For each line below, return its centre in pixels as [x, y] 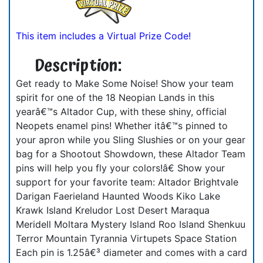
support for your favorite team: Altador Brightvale [127, 182]
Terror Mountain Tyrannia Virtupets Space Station [126, 238]
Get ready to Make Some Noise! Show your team [125, 83]
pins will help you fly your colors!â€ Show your [120, 168]
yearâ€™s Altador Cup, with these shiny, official [121, 111]
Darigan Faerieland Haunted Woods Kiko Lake [118, 196]
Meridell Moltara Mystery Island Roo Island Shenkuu [131, 224]
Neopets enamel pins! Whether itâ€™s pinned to [122, 125]
